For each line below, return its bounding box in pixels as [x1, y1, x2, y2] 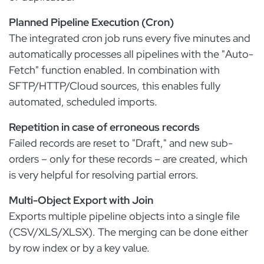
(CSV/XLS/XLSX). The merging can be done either [9, 225, 248, 239]
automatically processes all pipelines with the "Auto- [9, 47, 253, 61]
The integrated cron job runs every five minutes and [9, 31, 250, 45]
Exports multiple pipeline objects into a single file [9, 209, 240, 223]
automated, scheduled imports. [9, 95, 157, 108]
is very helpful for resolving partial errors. [9, 168, 199, 181]
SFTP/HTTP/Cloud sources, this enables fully [9, 79, 220, 93]
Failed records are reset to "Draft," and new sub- [9, 136, 233, 150]
